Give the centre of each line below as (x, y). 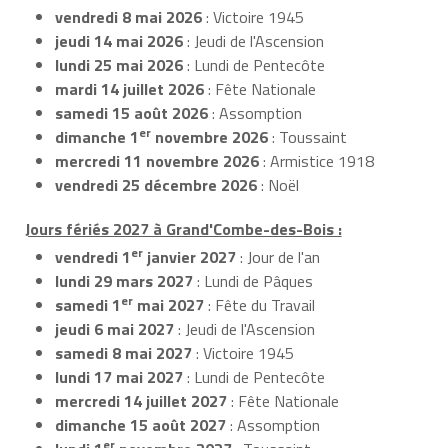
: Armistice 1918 (316, 160)
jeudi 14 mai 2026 (119, 40)
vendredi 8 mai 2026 (128, 16)
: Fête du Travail (259, 305)
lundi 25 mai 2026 (119, 64)
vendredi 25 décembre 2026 (156, 184)
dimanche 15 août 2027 (140, 425)
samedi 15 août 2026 (131, 112)
